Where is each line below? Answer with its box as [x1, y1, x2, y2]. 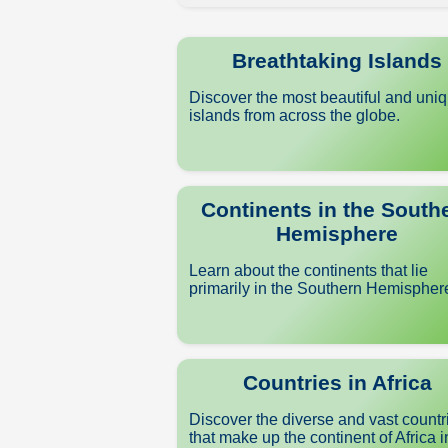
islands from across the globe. [189, 107, 400, 124]
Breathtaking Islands [232, 49, 442, 72]
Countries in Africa [242, 371, 432, 394]
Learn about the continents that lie [189, 262, 428, 279]
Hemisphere [276, 222, 398, 245]
